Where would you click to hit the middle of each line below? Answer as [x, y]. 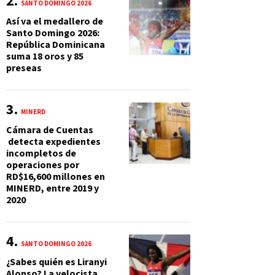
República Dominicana [56, 45]
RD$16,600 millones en [56, 177]
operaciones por [43, 165]
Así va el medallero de [55, 21]
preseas [24, 68]
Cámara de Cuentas [50, 130]
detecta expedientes [53, 142]
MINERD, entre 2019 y [52, 188]
